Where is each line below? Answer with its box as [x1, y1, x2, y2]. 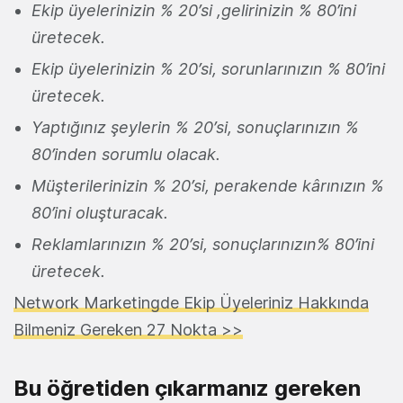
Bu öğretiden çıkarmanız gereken [13, 374, 361, 401]
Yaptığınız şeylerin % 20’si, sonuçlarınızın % [31, 117, 359, 137]
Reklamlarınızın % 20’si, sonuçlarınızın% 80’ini [31, 234, 374, 254]
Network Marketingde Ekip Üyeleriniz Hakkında [13, 292, 369, 312]
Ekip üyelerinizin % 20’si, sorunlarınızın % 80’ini [31, 58, 385, 78]
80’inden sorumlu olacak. [31, 144, 220, 164]
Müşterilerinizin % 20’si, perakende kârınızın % [31, 175, 384, 195]
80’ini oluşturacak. [31, 202, 168, 222]
